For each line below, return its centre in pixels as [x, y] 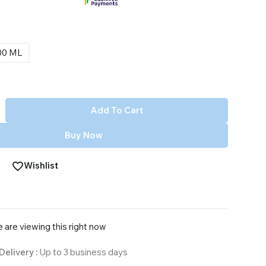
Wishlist [41, 166]
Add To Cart [117, 110]
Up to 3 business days [83, 252]
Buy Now [84, 135]
